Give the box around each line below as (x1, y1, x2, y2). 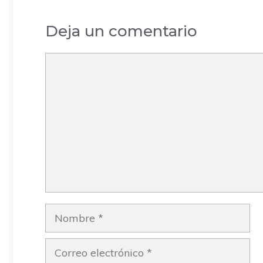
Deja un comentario (45, 22, 197, 41)
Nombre (45, 205, 85, 219)
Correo (45, 240, 77, 254)
